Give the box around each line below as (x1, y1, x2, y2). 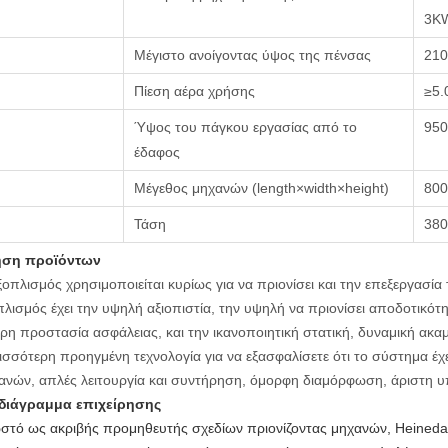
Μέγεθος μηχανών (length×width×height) (134, 180, 389, 196)
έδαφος (134, 144, 180, 160)
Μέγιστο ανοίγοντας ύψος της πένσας (134, 47, 371, 63)
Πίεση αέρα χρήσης (134, 83, 255, 99)
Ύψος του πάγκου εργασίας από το (134, 119, 357, 135)
